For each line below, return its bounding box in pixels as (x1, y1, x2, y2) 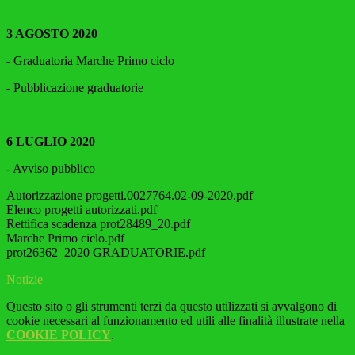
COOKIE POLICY (6, 328, 111, 342)
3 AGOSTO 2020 (6, 27, 97, 41)
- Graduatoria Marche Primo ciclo (6, 54, 174, 68)
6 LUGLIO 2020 (6, 135, 95, 149)
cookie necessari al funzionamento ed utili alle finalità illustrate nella (6, 314, 345, 328)
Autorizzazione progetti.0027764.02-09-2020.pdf (6, 189, 253, 203)
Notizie (6, 273, 43, 287)
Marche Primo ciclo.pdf (6, 231, 124, 246)
